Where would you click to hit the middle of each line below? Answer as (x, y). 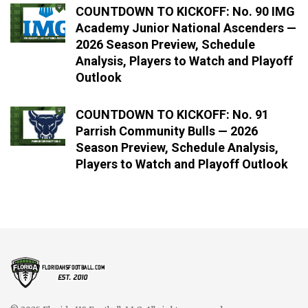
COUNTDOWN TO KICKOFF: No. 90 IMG (185, 12)
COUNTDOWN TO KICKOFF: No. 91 (172, 115)
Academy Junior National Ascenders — (186, 28)
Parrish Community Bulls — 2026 (167, 131)
